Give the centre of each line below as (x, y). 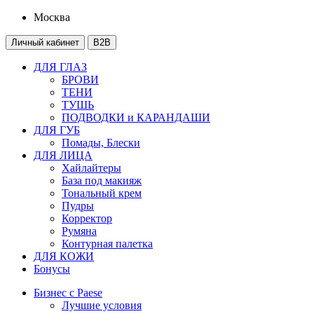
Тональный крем (102, 193)
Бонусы (52, 269)
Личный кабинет (45, 42)
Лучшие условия (102, 305)
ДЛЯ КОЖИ (64, 256)
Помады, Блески (101, 143)
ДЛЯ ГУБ (57, 130)
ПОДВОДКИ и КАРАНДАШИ (136, 117)
